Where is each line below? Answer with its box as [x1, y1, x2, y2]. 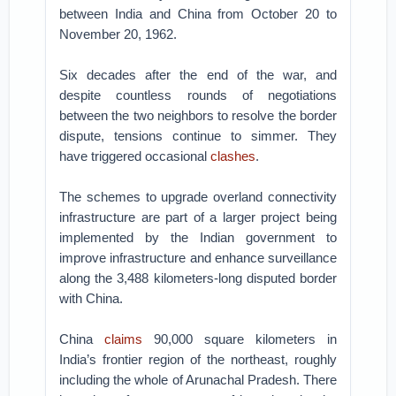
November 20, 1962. [59, 27, 178, 42]
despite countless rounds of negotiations [59, 88, 337, 103]
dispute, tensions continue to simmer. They [59, 128, 337, 143]
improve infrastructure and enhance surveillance [59, 250, 337, 265]
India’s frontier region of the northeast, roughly [59, 352, 337, 367]
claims [104, 331, 143, 346]
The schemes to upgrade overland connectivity [59, 189, 337, 204]
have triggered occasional [59, 148, 211, 164]
